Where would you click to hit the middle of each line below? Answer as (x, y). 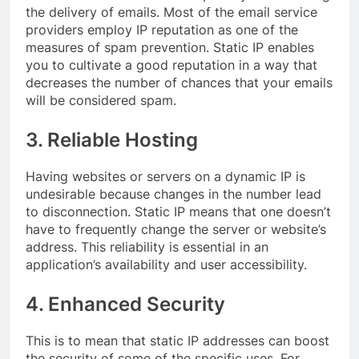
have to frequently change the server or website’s (176, 229)
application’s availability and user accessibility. (166, 264)
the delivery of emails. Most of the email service (171, 12)
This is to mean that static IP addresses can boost (177, 340)
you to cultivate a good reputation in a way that (171, 65)
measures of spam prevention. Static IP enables (170, 47)
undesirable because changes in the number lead (173, 194)
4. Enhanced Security (125, 304)
